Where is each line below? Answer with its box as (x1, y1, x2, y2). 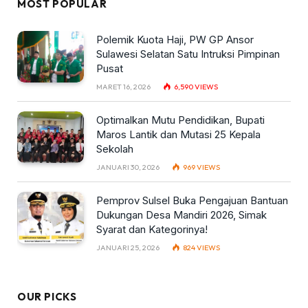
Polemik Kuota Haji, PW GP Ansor (96, 33, 254, 47)
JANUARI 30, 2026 (96, 162, 159, 173)
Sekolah (96, 142, 133, 156)
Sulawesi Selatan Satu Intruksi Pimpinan (96, 47, 280, 61)
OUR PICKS (17, 290, 77, 304)
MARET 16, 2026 (96, 82, 151, 92)
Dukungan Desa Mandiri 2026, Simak (96, 208, 267, 222)
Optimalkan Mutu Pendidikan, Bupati (96, 113, 265, 127)
